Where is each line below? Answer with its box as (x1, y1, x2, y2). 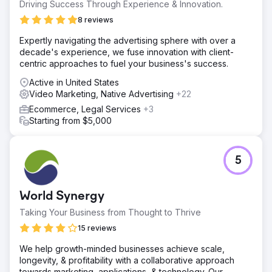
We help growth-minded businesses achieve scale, (19, 243, 225, 254)
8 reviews (78, 15, 114, 24)
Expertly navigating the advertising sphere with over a (19, 35, 236, 46)
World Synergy (19, 189, 104, 203)
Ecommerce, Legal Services (29, 103, 143, 114)
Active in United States (29, 76, 119, 87)
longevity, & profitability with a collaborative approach (19, 254, 234, 265)
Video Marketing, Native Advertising (29, 88, 176, 99)
